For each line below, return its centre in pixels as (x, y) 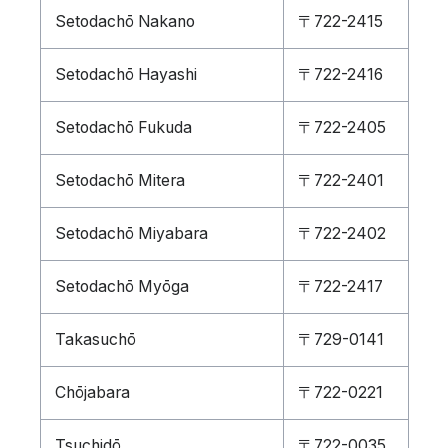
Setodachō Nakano (124, 21)
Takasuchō (95, 339)
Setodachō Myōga (121, 286)
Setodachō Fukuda (123, 127)
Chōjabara (92, 392)
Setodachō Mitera (119, 180)
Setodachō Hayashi (125, 74)
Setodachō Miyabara (131, 233)
